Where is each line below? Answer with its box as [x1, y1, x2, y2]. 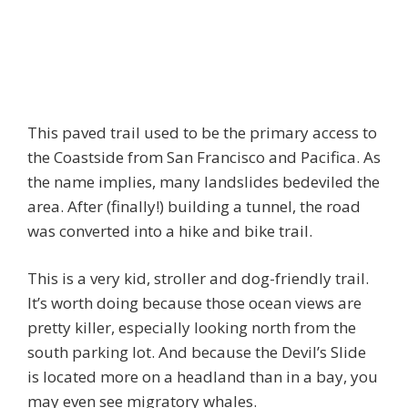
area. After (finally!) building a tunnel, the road [27, 195, 361, 217]
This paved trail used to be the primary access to [27, 121, 377, 143]
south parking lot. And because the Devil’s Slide [27, 342, 366, 363]
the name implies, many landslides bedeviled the [27, 170, 380, 192]
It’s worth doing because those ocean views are [27, 292, 362, 314]
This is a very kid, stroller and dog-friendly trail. [27, 268, 369, 290]
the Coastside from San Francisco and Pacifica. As [27, 146, 381, 168]
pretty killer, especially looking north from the [27, 317, 356, 339]
